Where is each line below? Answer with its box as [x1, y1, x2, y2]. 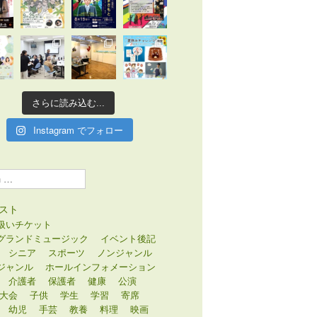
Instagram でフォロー [33, 123, 124, 137]
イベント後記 [100, 231, 156, 245]
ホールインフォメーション [45, 259, 156, 273]
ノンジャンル [97, 245, 152, 259]
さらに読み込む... [31, 98, 105, 108]
